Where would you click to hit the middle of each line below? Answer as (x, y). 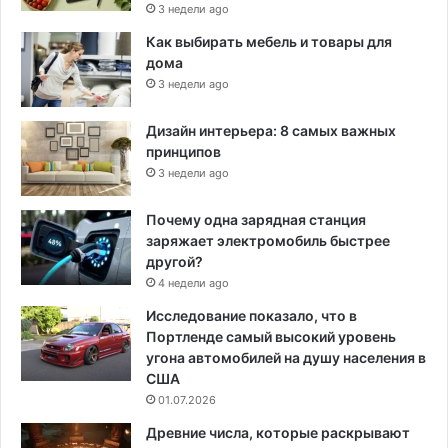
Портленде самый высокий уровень (271, 337)
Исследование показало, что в (251, 316)
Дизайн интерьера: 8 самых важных (271, 131)
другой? (174, 262)
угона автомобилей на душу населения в (286, 358)
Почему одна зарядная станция (256, 220)
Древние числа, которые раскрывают (278, 433)
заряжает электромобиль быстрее (268, 241)
